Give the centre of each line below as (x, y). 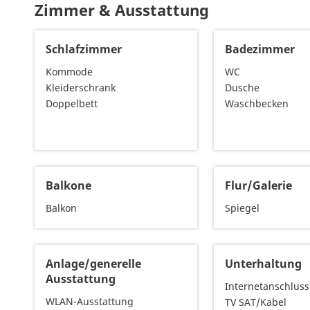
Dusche (243, 88)
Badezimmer (260, 49)
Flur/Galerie (259, 186)
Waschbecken (257, 104)
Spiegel (243, 208)
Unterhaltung (264, 264)
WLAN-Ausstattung (90, 302)
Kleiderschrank (81, 88)
